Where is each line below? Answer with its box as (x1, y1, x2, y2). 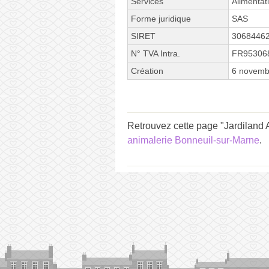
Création (131, 65, 163, 76)
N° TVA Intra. (131, 48, 180, 58)
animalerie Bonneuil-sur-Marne (127, 134, 259, 145)
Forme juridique (131, 13, 191, 23)
